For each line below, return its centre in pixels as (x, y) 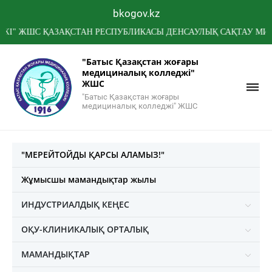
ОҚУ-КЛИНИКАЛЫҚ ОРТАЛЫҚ (85, 229)
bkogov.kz (136, 13)
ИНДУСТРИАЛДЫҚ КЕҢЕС (75, 204)
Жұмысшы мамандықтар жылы (89, 179)
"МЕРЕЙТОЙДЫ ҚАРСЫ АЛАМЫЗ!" (93, 154)
